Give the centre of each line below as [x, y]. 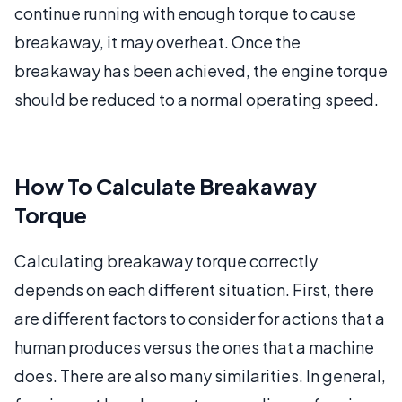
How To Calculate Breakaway [166, 185]
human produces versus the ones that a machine [194, 346]
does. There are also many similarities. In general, [200, 375]
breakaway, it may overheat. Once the [157, 41]
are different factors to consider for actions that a [200, 318]
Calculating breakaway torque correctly [166, 260]
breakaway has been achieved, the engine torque [201, 70]
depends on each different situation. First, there [194, 289]
